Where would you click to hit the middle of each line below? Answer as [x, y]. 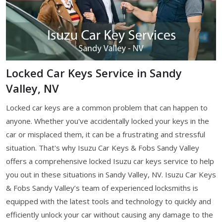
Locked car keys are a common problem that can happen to [107, 107]
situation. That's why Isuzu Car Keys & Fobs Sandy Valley [103, 147]
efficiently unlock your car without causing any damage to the [110, 214]
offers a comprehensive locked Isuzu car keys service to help [110, 161]
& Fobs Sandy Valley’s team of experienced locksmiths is [102, 188]
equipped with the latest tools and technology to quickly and [109, 201]
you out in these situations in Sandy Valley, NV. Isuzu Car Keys [111, 174]
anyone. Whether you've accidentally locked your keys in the [108, 121]
